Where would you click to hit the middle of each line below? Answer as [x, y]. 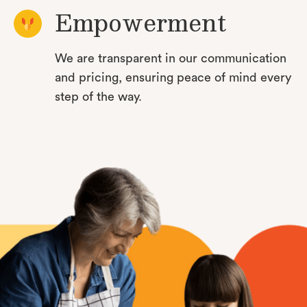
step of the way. [98, 97]
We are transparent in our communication [171, 59]
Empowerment [140, 22]
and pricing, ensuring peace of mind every [173, 78]
